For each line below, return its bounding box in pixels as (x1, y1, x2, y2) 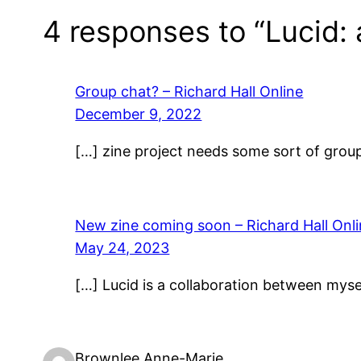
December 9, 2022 (75, 106, 202, 123)
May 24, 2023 (75, 239, 170, 256)
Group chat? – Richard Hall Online (75, 83, 304, 101)
